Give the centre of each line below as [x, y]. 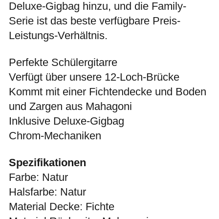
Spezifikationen [47, 162]
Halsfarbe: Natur [47, 192]
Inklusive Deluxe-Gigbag [66, 121]
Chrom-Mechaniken [55, 135]
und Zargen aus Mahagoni [70, 106]
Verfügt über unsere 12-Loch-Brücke [94, 77]
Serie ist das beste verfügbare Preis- [95, 21]
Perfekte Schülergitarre [63, 62]
